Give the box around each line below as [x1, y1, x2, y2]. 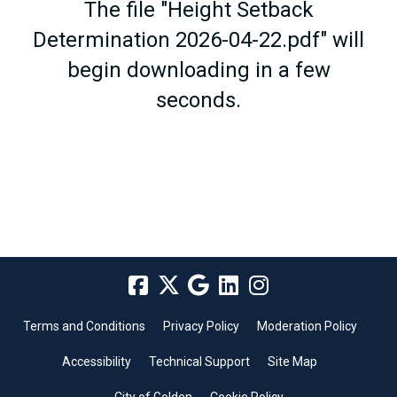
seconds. [156, 87, 241, 113]
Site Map [268, 354, 317, 369]
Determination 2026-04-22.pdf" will [33, 27, 364, 52]
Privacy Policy [162, 318, 239, 333]
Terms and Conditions [22, 318, 145, 333]
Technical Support [149, 354, 250, 369]
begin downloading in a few [66, 57, 331, 82]
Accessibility [62, 354, 131, 369]
